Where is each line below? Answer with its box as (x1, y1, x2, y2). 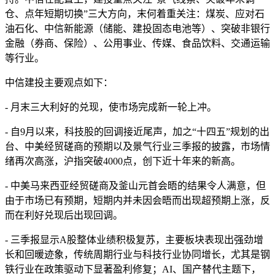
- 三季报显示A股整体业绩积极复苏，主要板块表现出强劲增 (5, 234, 263, 246)
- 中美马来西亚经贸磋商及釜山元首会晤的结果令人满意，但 (5, 180, 266, 192)
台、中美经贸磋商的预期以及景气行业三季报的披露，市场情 (5, 141, 270, 152)
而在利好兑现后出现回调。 (5, 210, 123, 221)
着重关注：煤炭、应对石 (157, 9, 265, 20)
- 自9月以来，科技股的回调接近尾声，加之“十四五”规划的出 (5, 126, 269, 137)
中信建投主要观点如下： (5, 77, 113, 88)
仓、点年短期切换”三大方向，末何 (5, 9, 157, 20)
